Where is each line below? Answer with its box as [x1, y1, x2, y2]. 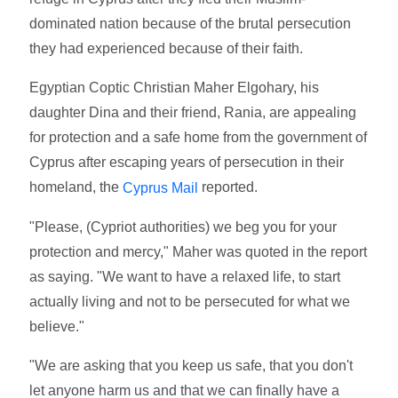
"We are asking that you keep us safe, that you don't [29, 357, 354, 373]
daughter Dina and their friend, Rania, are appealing [29, 104, 357, 120]
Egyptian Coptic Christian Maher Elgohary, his [29, 79, 320, 95]
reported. [198, 179, 259, 195]
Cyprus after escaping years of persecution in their [29, 154, 345, 170]
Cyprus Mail [119, 179, 199, 195]
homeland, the [29, 179, 120, 195]
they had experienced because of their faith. [29, 40, 304, 56]
